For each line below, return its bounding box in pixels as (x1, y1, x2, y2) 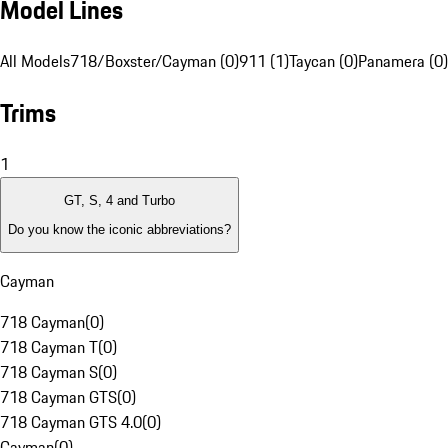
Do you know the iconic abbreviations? (8, 221, 231, 237)
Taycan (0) (289, 49, 358, 74)
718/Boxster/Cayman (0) (70, 49, 239, 74)
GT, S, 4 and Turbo (64, 193, 175, 209)
